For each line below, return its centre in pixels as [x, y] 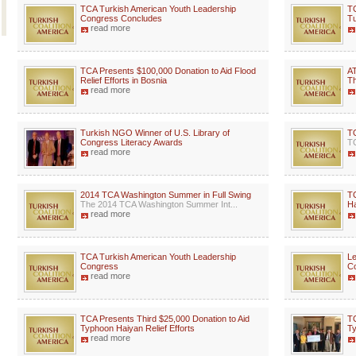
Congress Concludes [121, 18]
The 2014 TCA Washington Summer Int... [159, 204]
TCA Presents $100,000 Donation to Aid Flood [168, 71]
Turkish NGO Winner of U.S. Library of [155, 133]
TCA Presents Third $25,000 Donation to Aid [165, 319]
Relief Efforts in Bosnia [124, 80]
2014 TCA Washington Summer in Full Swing [166, 195]
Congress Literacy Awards [132, 142]
